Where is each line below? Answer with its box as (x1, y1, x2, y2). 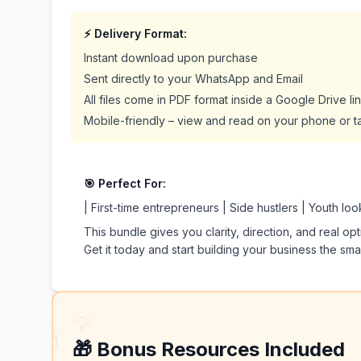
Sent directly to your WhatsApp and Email (84, 72, 303, 85)
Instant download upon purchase (84, 51, 258, 64)
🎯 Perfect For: (84, 176, 166, 190)
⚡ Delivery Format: (84, 27, 187, 40)
